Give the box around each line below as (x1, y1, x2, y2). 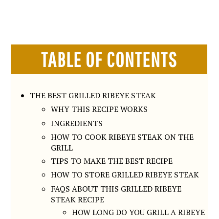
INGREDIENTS (51, 117, 103, 129)
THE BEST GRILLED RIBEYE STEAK (30, 89, 156, 101)
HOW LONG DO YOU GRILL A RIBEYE (72, 207, 205, 218)
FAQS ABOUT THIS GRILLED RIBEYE (51, 183, 182, 194)
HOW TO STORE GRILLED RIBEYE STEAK (51, 169, 199, 180)
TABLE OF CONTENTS (41, 47, 178, 71)
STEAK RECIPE (51, 194, 105, 205)
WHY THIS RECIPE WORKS (51, 104, 148, 115)
